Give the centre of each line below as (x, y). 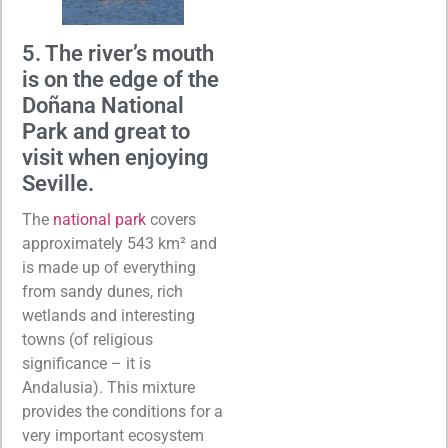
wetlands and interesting (108, 316)
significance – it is (86, 364)
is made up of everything (109, 268)
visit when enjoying (115, 158)
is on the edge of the (120, 80)
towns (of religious (87, 340)
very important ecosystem (113, 436)
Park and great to (106, 132)
